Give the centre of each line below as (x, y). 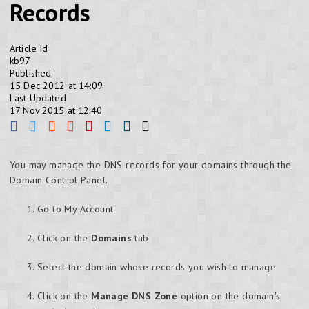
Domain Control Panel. (59, 180)
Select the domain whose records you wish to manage (157, 267)
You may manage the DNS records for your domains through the (151, 165)
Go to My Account (76, 209)
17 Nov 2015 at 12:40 (56, 110)
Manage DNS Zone (134, 296)
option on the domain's (229, 296)
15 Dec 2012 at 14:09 (56, 86)
